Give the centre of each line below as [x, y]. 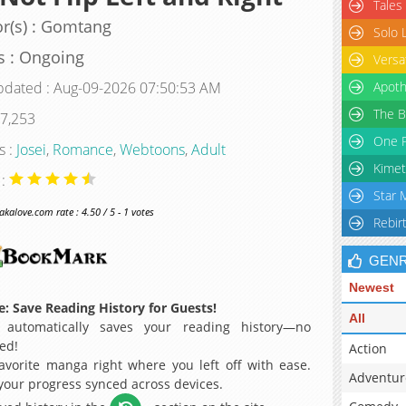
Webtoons [152, 149]
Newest [372, 287]
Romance [82, 149]
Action [368, 348]
